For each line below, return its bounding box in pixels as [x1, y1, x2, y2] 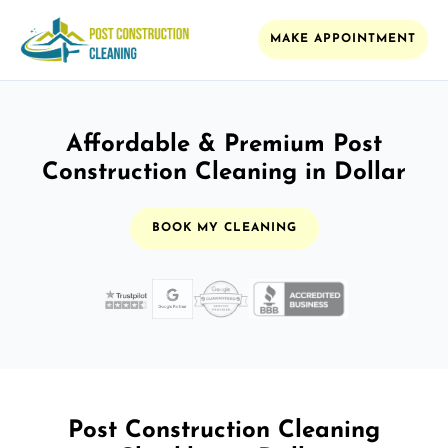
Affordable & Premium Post [66, 132, 382, 157]
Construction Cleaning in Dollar [42, 160, 406, 185]
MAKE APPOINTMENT [270, 33, 416, 46]
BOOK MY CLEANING [151, 221, 297, 234]
